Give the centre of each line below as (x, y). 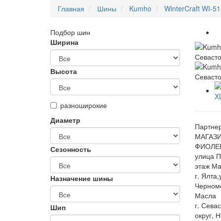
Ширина (64, 42)
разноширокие (84, 105)
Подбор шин (70, 32)
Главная (71, 8)
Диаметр (65, 120)
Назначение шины (82, 178)
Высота (64, 71)
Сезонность (71, 149)
